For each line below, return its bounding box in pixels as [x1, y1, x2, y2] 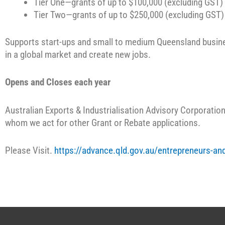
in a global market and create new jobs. [5, 48, 151, 60]
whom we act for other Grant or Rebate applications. [5, 117, 200, 129]
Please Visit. [5, 145, 54, 157]
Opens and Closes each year [5, 76, 110, 88]
